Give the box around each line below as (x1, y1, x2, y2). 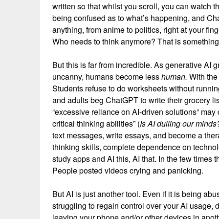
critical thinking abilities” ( (52, 118, 140, 129)
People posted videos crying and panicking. (52, 165, 203, 176)
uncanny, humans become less (52, 71, 161, 82)
